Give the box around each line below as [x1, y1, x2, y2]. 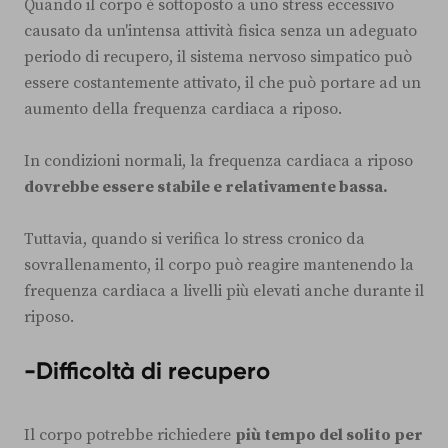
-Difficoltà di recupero [24, 355, 270, 385]
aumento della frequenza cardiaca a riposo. [24, 98, 342, 119]
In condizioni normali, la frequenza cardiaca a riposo [24, 150, 413, 171]
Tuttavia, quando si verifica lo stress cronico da [24, 228, 365, 249]
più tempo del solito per [235, 424, 423, 445]
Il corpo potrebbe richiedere [24, 424, 235, 445]
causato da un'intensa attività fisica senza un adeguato [24, 20, 417, 41]
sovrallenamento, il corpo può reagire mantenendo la [24, 254, 414, 275]
